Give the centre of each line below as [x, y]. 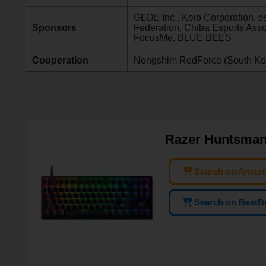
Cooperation [60, 61]
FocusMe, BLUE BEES [182, 38]
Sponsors [54, 28]
